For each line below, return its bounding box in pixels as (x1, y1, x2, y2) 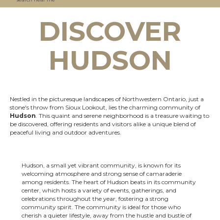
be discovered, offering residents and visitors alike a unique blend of (10, 120, 196, 128)
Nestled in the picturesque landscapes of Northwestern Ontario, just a (10, 95, 204, 103)
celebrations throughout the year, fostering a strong (22, 195, 168, 202)
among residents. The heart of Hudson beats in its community (22, 178, 196, 186)
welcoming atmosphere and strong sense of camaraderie (22, 170, 182, 177)
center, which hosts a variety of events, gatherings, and (22, 187, 176, 194)
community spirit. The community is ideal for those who (22, 203, 181, 211)
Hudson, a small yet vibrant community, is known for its (22, 162, 181, 169)
